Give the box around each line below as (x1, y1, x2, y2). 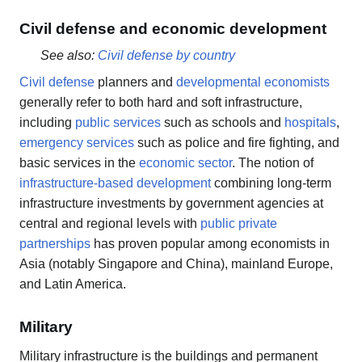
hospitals (284, 115, 336, 129)
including (19, 115, 75, 129)
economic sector (139, 155, 232, 170)
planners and (95, 74, 176, 89)
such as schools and (161, 115, 284, 129)
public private (200, 216, 277, 230)
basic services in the (19, 155, 139, 170)
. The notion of (232, 155, 314, 170)
